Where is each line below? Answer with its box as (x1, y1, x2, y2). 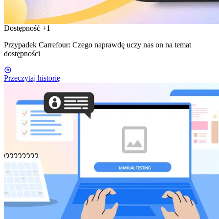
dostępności (4, 49, 40, 58)
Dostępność (4, 23, 42, 32)
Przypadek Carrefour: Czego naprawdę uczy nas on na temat (4, 40, 191, 49)
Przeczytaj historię (4, 73, 60, 82)
